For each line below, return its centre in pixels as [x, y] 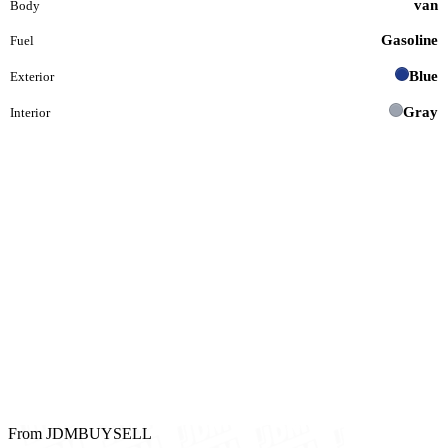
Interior [30, 112]
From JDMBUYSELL [80, 433]
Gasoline [409, 39]
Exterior [32, 76]
